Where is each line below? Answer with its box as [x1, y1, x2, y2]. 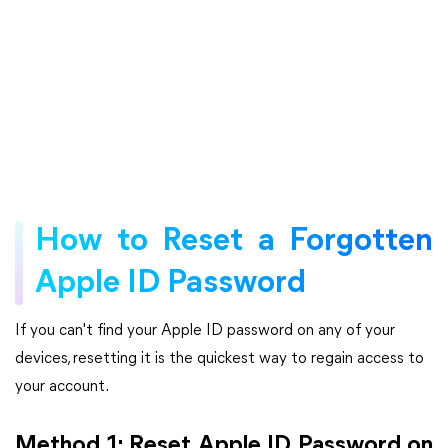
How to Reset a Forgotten [35, 226, 433, 258]
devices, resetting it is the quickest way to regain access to [15, 351, 424, 367]
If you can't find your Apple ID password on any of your [15, 323, 395, 339]
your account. [15, 379, 109, 395]
